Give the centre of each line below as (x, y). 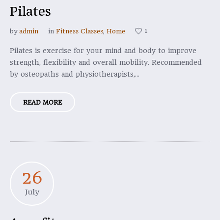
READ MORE (42, 102)
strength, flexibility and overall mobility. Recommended (106, 62)
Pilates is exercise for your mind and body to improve (103, 51)
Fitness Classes (80, 31)
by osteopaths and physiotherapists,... (75, 74)
